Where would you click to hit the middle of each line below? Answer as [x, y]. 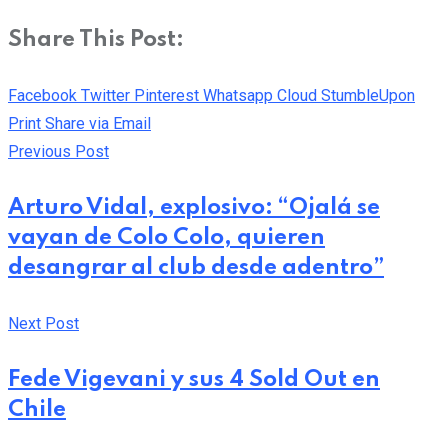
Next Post [43, 324]
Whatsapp [238, 96]
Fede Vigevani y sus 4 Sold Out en [194, 380]
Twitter [105, 96]
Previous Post [58, 152]
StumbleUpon [368, 96]
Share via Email [98, 124]
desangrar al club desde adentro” [196, 268]
